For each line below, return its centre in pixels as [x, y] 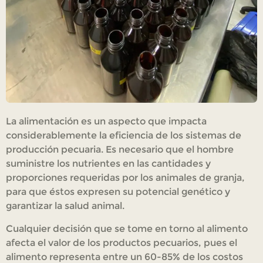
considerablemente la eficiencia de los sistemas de [124, 136]
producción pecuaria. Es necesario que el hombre [120, 150]
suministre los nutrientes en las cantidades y [108, 164]
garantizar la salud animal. [65, 206]
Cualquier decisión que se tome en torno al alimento [127, 228]
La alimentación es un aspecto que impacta [106, 122]
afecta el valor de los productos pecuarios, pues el [122, 242]
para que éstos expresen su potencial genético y [118, 192]
